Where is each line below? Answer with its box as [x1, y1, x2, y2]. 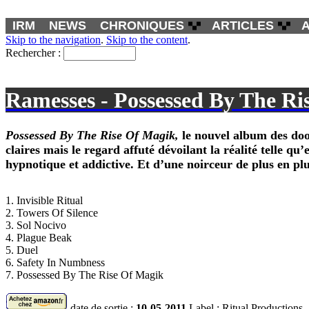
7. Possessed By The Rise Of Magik [6, 269, 163, 281]
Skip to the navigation [6, 34, 101, 46]
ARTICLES [212, 19, 274, 32]
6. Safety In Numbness [6, 257, 105, 269]
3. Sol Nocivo [6, 219, 66, 232]
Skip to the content [106, 34, 188, 46]
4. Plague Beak [6, 232, 72, 244]
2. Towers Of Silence [6, 207, 98, 219]
